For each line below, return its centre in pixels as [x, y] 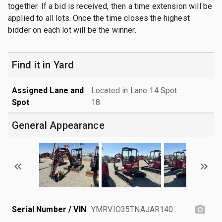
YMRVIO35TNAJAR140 [132, 209]
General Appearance [58, 125]
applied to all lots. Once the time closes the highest [99, 18]
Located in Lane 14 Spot [134, 90]
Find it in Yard [43, 65]
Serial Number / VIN [49, 209]
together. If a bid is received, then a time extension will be [110, 6]
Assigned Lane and [48, 90]
